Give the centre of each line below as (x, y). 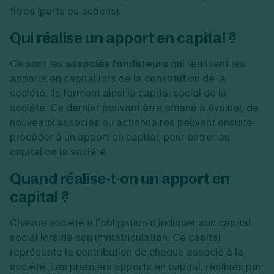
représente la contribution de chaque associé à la (127, 252)
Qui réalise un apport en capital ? (123, 38)
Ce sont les (38, 64)
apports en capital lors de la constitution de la (118, 79)
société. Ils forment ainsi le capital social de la (118, 93)
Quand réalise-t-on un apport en (120, 179)
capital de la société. (59, 152)
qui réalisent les (207, 64)
